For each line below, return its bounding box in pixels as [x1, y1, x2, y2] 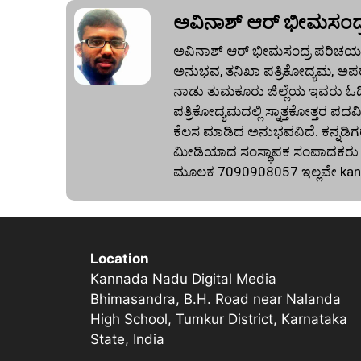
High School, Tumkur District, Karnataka [90, 311, 347, 328]
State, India [90, 331, 164, 348]
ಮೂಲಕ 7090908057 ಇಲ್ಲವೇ [173, 163, 340, 180]
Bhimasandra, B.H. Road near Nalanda [90, 291, 341, 308]
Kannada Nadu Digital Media [90, 271, 276, 288]
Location [90, 251, 149, 268]
